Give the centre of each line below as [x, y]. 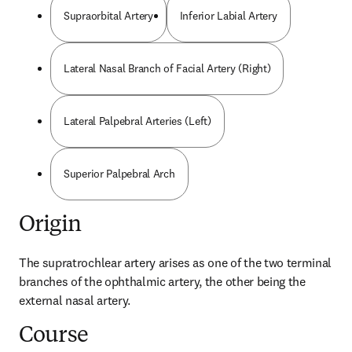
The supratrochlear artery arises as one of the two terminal [176, 262]
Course [53, 336]
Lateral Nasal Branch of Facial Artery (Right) [167, 68]
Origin [50, 225]
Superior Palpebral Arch [119, 174]
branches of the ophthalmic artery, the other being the [162, 281]
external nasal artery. [75, 300]
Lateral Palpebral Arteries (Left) [137, 121]
